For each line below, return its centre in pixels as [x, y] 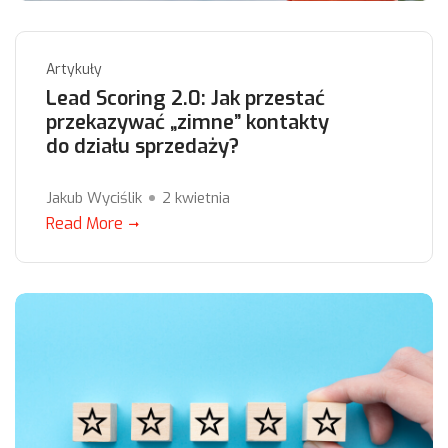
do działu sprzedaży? [142, 147]
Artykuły [74, 70]
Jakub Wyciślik [94, 198]
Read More [84, 224]
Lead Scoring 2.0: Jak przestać [185, 99]
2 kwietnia [196, 198]
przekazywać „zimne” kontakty [187, 123]
